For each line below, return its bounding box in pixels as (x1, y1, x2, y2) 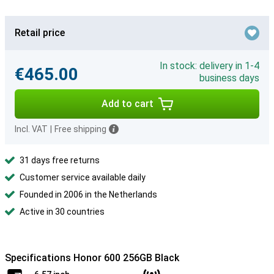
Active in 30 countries (20, 207, 105, 217)
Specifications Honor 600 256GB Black (5, 252, 179, 264)
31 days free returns (20, 155, 100, 165)
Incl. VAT (15, 124, 48, 134)
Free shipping (54, 124, 106, 134)
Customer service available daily (20, 172, 146, 182)
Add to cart (101, 98, 154, 109)
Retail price (15, 27, 65, 39)
